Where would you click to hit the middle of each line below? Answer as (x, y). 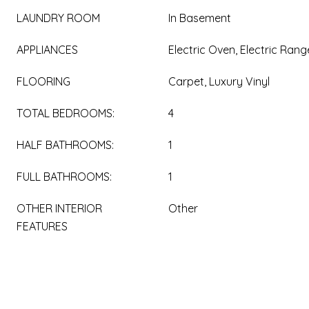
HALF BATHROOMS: (65, 145)
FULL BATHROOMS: (64, 177)
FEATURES (42, 226)
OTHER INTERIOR (59, 208)
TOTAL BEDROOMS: (66, 113)
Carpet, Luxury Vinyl (219, 81)
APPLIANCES (47, 50)
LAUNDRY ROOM (58, 18)
